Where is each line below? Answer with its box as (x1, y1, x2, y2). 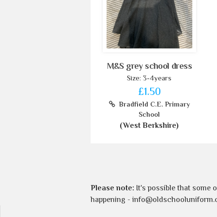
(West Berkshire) (120, 121, 179, 130)
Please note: (91, 183, 134, 192)
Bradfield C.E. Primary (115, 100, 190, 108)
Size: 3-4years (127, 74, 172, 82)
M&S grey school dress (107, 61, 192, 71)
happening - (91, 195, 130, 204)
